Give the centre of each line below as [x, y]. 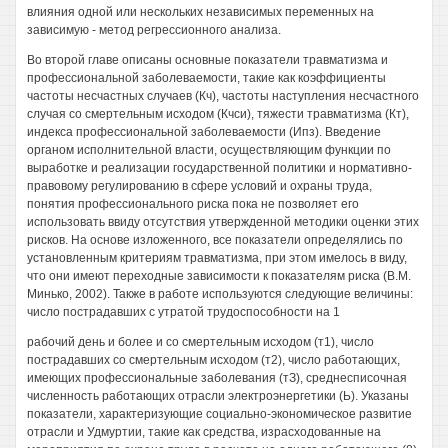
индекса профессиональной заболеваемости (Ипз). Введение [204, 132]
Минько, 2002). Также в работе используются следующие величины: [220, 294]
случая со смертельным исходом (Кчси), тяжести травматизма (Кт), [218, 114]
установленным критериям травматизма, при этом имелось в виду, [217, 258]
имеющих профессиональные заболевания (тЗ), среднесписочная [217, 378]
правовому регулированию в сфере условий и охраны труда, [199, 186]
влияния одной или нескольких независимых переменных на [200, 12]
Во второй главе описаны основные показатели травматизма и [207, 60]
